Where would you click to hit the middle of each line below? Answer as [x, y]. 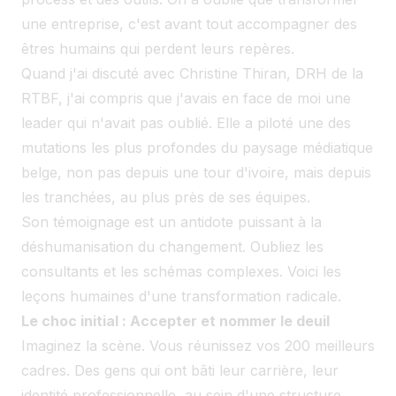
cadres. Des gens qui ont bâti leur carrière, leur [180, 370]
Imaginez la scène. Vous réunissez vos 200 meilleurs [198, 345]
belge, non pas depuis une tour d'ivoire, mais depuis [196, 172]
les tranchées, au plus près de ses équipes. [166, 197]
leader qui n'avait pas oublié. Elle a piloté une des [186, 122]
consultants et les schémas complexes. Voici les [181, 271]
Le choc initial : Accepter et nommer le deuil [175, 320]
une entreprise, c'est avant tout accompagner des [189, 23]
